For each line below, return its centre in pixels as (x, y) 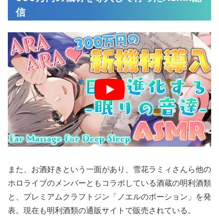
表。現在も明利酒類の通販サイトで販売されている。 (102, 210)
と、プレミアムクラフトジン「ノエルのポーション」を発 (109, 197)
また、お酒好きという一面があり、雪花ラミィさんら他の (109, 169)
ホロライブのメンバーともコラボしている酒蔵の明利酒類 (109, 183)
